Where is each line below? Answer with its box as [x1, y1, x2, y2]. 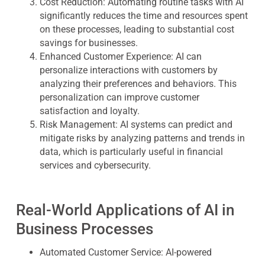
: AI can [170, 51, 202, 62]
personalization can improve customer [39, 92, 199, 103]
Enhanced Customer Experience [39, 51, 171, 62]
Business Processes [15, 220, 153, 238]
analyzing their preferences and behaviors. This [39, 78, 237, 89]
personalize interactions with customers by [39, 64, 218, 76]
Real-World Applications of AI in [15, 201, 234, 219]
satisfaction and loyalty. [39, 105, 140, 117]
